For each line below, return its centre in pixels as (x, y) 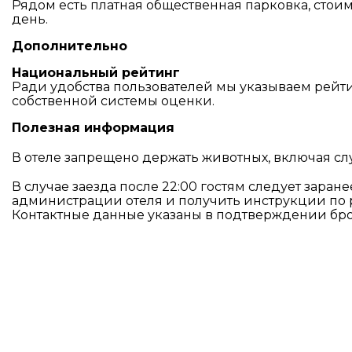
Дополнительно (70, 46)
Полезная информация (93, 128)
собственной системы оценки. (113, 101)
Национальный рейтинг (96, 73)
